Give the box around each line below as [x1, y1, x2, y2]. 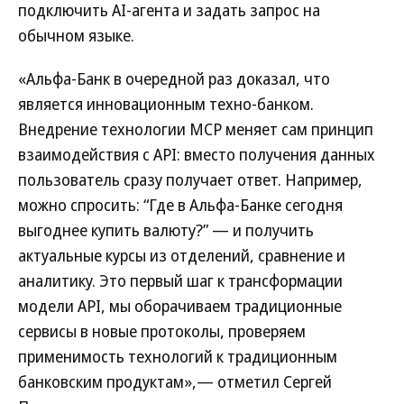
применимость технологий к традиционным [18, 345, 337, 367]
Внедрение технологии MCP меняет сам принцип [18, 118, 373, 140]
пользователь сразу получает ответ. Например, [18, 169, 363, 190]
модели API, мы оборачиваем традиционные [18, 295, 342, 317]
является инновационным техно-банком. [18, 93, 314, 115]
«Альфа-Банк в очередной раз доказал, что [18, 68, 330, 89]
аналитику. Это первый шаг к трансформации [18, 270, 343, 291]
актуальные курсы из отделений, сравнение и [18, 244, 345, 266]
